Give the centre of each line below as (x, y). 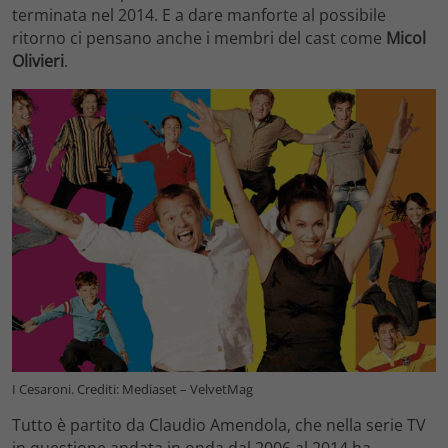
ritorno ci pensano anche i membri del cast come (199, 37)
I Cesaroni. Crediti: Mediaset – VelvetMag (132, 388)
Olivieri (38, 60)
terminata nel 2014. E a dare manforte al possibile (199, 14)
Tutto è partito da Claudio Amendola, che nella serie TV (219, 424)
